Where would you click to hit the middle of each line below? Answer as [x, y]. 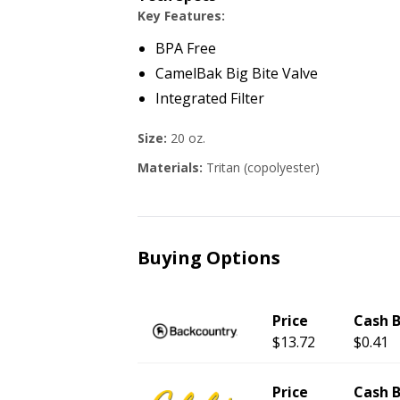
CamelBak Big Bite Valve [237, 73]
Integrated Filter [210, 98]
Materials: [172, 167]
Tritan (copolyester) [263, 167]
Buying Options [209, 258]
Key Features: [181, 16]
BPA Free [186, 48]
